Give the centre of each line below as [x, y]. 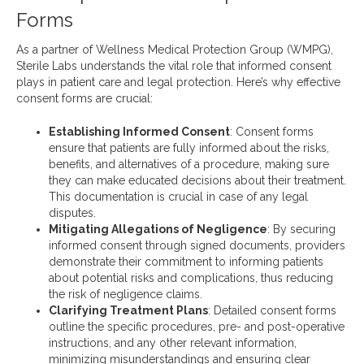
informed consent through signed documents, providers [197, 246]
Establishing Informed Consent [139, 132]
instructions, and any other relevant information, [173, 343]
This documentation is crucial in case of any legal [178, 197]
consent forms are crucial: [84, 99]
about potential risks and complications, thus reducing [191, 278]
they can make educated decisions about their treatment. [197, 181]
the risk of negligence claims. [126, 295]
